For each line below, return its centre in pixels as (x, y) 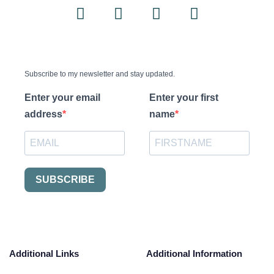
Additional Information (194, 254)
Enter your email (62, 97)
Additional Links (44, 254)
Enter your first (184, 97)
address (43, 114)
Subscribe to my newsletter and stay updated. (100, 74)
